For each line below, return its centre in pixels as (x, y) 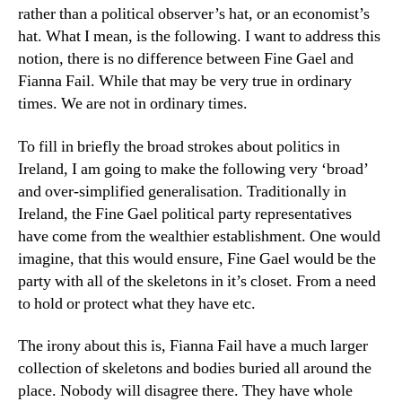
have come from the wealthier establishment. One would (199, 236)
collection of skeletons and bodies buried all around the (195, 368)
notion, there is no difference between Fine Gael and (186, 59)
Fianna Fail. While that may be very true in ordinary (185, 81)
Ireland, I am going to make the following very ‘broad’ (193, 169)
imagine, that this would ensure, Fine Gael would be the (197, 258)
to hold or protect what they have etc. (137, 303)
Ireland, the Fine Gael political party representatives (185, 214)
